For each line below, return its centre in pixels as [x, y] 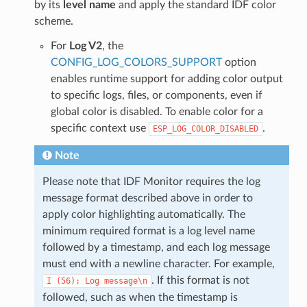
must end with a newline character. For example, [158, 263]
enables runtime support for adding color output [167, 78]
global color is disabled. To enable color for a [157, 111]
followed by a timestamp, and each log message [156, 247]
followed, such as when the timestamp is [140, 297]
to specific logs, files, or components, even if [156, 95]
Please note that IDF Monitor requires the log [151, 181]
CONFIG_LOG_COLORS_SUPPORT [136, 62]
